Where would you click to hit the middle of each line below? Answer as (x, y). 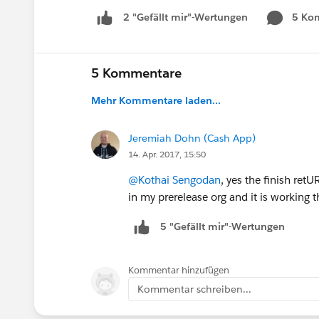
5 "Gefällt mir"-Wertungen (223, 227)
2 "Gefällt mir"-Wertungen (185, 17)
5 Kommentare (136, 73)
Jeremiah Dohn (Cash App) (192, 138)
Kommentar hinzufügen (179, 270)
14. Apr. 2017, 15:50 (167, 154)
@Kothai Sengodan (174, 179)
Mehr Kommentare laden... (156, 100)
